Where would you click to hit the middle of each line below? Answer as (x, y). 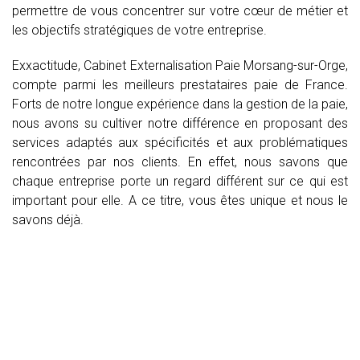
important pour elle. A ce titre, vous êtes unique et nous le (180, 200)
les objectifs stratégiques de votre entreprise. (139, 30)
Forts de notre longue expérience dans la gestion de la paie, (180, 104)
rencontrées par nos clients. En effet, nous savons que (180, 162)
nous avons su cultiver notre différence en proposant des (180, 123)
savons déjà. (48, 219)
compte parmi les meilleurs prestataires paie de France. (180, 84)
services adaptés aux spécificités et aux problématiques (180, 142)
